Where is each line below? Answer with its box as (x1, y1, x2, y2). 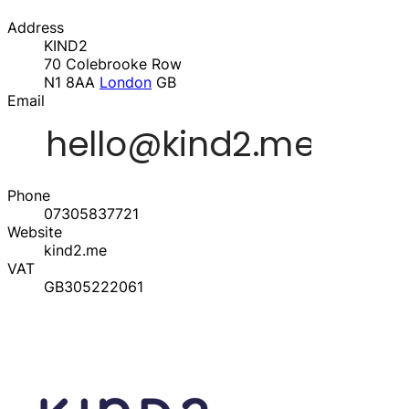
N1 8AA (44, 73, 100, 92)
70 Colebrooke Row (44, 55, 182, 74)
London (100, 73, 152, 92)
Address (7, 18, 64, 37)
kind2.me (44, 241, 107, 260)
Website (7, 223, 62, 242)
